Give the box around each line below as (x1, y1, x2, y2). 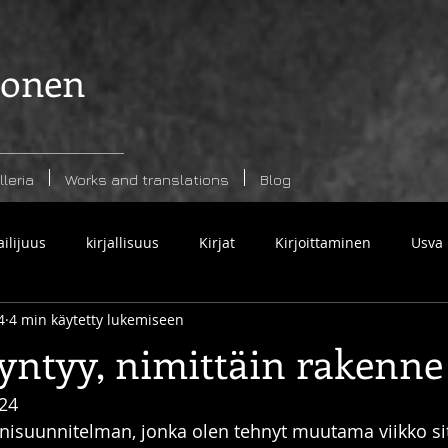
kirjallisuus (86, 232, 159, 252)
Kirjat (199, 232, 235, 252)
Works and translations (65, 171, 229, 188)
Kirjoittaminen (275, 232, 371, 252)
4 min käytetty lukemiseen (9, 309, 184, 329)
